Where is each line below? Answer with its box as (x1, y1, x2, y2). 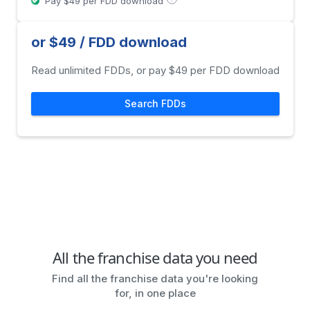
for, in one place (114, 286, 196, 300)
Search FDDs (124, 98, 186, 109)
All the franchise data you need (53, 247, 257, 268)
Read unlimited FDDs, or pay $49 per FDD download (30, 64, 280, 77)
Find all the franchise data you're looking (52, 272, 258, 285)
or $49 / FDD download (30, 34, 187, 51)
